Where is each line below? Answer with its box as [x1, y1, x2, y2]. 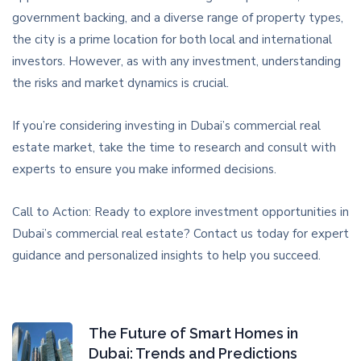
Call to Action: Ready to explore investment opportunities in [12, 204, 349, 221]
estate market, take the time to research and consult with [12, 139, 336, 156]
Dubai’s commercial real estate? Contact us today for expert [12, 226, 349, 243]
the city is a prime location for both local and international [12, 31, 332, 48]
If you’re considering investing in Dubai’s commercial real [12, 118, 321, 135]
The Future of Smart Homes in [89, 324, 298, 342]
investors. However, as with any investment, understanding [12, 53, 341, 70]
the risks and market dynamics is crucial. [12, 75, 229, 92]
